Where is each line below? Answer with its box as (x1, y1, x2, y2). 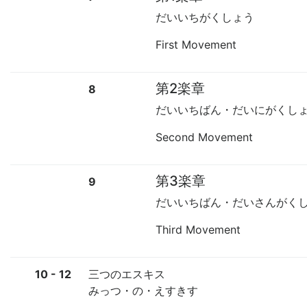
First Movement (156, 37, 236, 51)
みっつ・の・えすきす (88, 283, 198, 297)
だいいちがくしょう (156, 10, 254, 24)
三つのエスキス (88, 267, 165, 281)
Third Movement (156, 222, 241, 236)
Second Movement (156, 130, 253, 144)
